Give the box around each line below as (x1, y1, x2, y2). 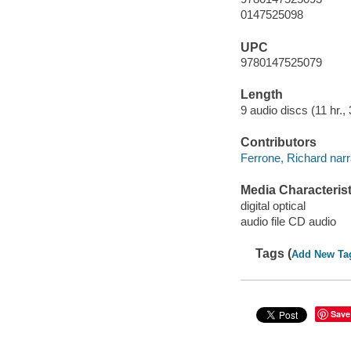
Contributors (240, 136, 317, 150)
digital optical (240, 198, 306, 212)
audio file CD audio (240, 214, 336, 228)
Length (240, 88, 283, 102)
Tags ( (255, 246, 292, 260)
